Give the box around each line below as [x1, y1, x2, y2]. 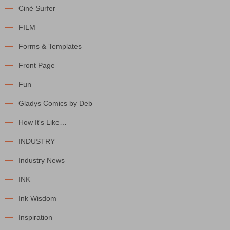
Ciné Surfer [18, 4, 55, 12]
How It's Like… [18, 118, 67, 126]
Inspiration [18, 213, 52, 221]
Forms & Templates [18, 42, 82, 50]
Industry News [18, 156, 65, 164]
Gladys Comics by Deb [18, 99, 92, 107]
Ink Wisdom [18, 194, 56, 202]
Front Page [18, 61, 55, 69]
